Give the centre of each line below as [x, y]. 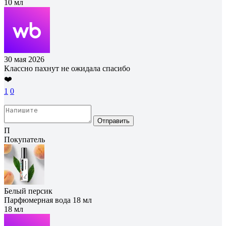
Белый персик [28, 191]
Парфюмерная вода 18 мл [48, 200]
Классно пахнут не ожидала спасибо [67, 68]
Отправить [114, 121]
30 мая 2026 [24, 59]
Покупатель [24, 139]
